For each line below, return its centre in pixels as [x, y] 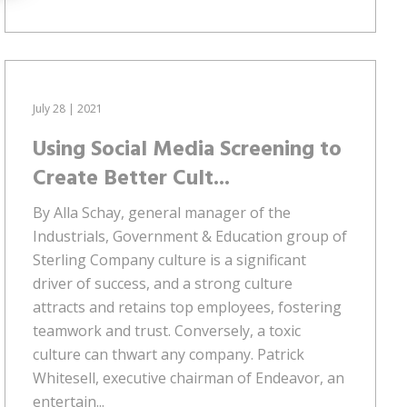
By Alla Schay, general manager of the [161, 212]
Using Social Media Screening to [187, 149]
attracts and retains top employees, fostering [187, 307]
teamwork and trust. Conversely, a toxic [166, 330]
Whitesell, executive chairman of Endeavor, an [188, 377]
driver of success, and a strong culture [162, 283]
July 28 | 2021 [67, 108]
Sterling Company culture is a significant [169, 259]
